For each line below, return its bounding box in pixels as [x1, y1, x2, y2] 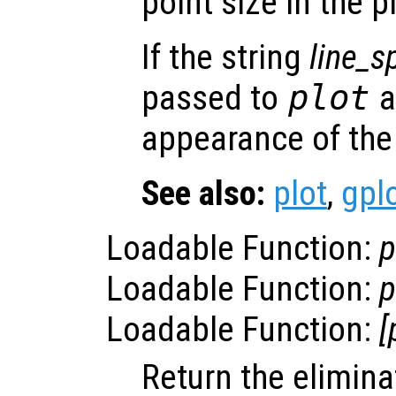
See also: [141, 172, 265, 214]
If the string [141, 36, 309, 78]
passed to [141, 77, 286, 118]
